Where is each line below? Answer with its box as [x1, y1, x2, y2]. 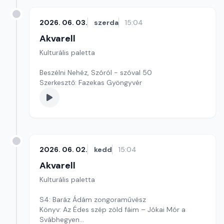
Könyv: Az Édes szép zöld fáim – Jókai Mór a [39, 205, 185, 214]
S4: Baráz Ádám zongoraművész [39, 195, 146, 204]
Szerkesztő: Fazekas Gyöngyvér [39, 78, 142, 87]
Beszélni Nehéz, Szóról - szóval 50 [39, 68, 152, 77]
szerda [94, 18, 118, 27]
